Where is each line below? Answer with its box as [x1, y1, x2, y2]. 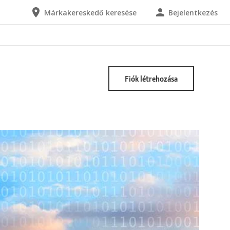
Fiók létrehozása [124, 73, 178, 84]
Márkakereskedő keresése [44, 7, 137, 17]
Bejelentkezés [168, 7, 218, 17]
